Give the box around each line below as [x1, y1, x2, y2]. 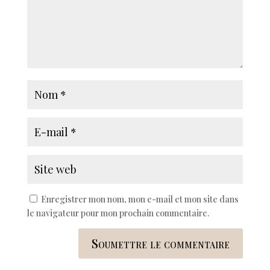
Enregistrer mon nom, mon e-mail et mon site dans [40, 193, 239, 205]
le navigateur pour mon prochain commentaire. [27, 207, 209, 219]
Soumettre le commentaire [92, 235, 230, 251]
